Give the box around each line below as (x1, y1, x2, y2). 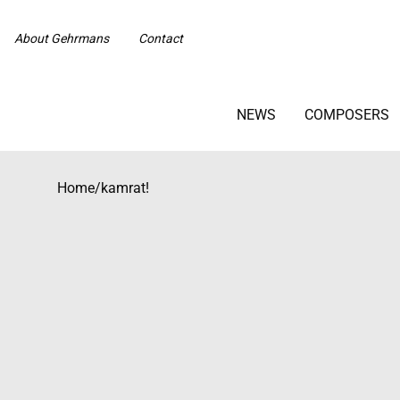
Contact (138, 31, 183, 46)
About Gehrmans (14, 31, 109, 46)
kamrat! (101, 179, 149, 196)
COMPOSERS (304, 106, 389, 123)
